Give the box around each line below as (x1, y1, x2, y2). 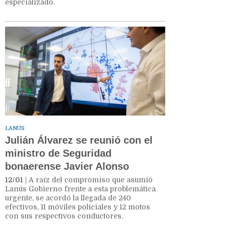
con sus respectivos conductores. (5, 211, 123, 220)
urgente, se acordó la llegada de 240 (5, 193, 131, 202)
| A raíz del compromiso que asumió (23, 175, 153, 184)
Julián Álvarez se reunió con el (5, 134, 153, 146)
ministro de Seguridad (5, 147, 111, 159)
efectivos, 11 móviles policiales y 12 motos (5, 202, 150, 211)
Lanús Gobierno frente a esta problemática (5, 184, 156, 193)
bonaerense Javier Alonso (5, 160, 129, 172)
